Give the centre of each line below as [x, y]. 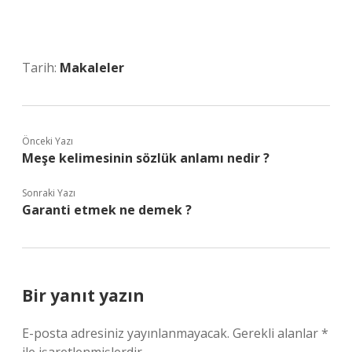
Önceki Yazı [48, 141]
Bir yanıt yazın [83, 295]
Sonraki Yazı [49, 193]
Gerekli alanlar [277, 333]
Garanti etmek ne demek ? [107, 210]
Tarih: [41, 68]
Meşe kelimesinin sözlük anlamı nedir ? [146, 158]
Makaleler [92, 68]
